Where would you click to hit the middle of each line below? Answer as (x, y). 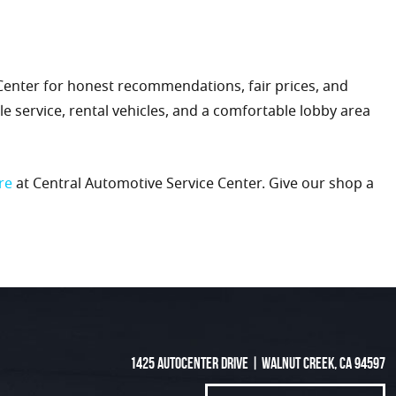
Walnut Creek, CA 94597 (324, 364)
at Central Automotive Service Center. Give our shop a (193, 185)
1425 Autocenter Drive (189, 364)
